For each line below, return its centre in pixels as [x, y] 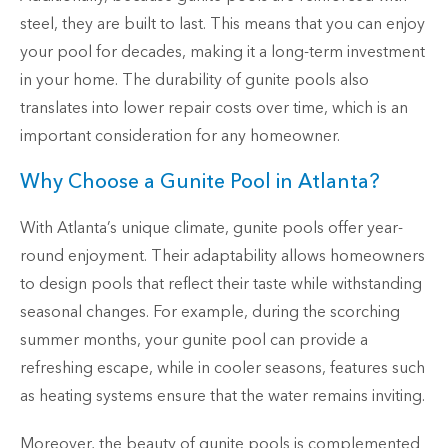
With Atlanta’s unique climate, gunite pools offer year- [211, 228]
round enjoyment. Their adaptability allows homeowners [222, 256]
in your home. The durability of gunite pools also [194, 80]
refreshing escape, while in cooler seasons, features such [222, 368]
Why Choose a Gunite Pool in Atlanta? [200, 182]
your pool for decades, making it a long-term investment [222, 52]
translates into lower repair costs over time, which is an [214, 108]
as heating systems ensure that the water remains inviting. [222, 396]
